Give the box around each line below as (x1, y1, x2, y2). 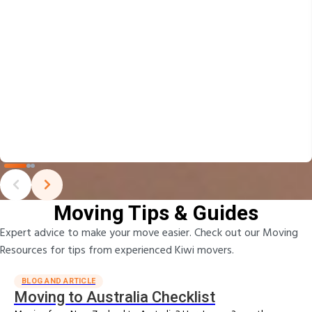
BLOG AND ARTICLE (22, 276, 95, 286)
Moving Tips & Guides (54, 200, 258, 225)
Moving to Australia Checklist (14, 288, 215, 306)
